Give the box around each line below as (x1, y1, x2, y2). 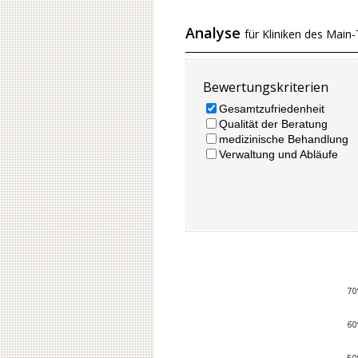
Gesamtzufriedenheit (219, 101, 324, 115)
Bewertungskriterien (203, 78, 328, 96)
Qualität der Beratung (219, 117, 328, 130)
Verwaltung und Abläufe (219, 147, 338, 161)
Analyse (185, 23, 245, 42)
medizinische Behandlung (219, 132, 348, 145)
